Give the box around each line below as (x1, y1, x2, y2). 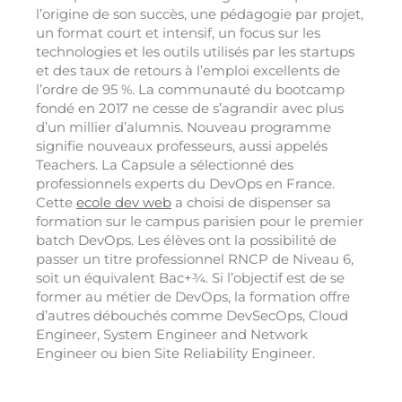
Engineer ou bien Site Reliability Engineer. (36, 345, 315, 363)
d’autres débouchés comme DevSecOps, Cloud (36, 307, 348, 325)
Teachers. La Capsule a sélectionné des (36, 156, 293, 174)
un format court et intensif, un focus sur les (36, 24, 320, 42)
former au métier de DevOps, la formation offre (36, 288, 350, 306)
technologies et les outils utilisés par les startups (36, 43, 354, 61)
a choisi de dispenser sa (171, 194, 331, 212)
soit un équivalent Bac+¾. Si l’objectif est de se (36, 269, 345, 287)
